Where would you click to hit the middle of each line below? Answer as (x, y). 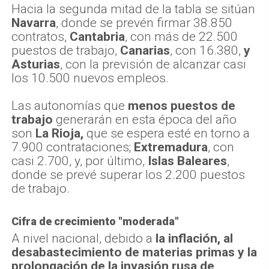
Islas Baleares (187, 161)
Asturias (36, 64)
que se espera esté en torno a (167, 133)
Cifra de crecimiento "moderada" (95, 221)
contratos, (39, 36)
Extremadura (171, 147)
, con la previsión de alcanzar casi (153, 64)
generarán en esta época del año (145, 119)
